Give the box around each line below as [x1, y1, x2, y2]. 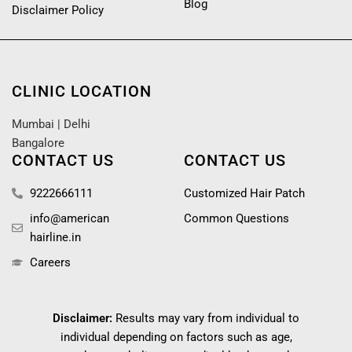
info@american [29, 211, 109, 226]
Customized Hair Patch [183, 186, 305, 201]
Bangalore [12, 136, 64, 151]
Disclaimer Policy [12, 3, 104, 18]
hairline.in [29, 230, 81, 245]
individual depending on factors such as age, [60, 330, 292, 345]
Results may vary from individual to [112, 311, 299, 326]
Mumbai [12, 117, 54, 132]
